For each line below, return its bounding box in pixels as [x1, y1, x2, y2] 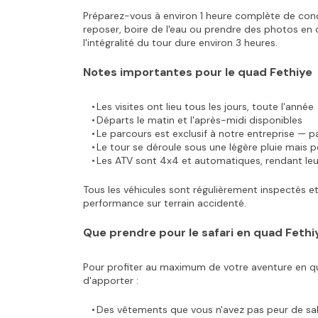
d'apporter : [83, 274, 138, 287]
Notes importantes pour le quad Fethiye [83, 65, 312, 79]
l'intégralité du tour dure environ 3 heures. [83, 36, 278, 49]
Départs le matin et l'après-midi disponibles [96, 114, 302, 126]
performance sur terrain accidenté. [83, 197, 246, 209]
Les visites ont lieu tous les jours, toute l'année [96, 100, 314, 113]
